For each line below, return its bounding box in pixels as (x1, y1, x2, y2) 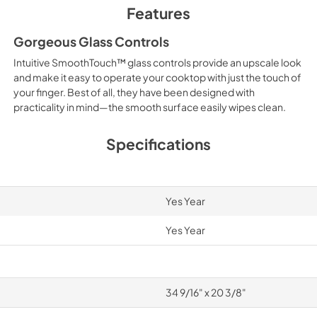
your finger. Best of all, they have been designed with (13, 85, 255, 98)
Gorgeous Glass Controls (13, 33, 169, 50)
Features (127, 3, 190, 23)
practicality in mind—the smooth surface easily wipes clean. (13, 100, 286, 113)
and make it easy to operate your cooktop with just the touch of (13, 70, 301, 83)
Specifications (106, 134, 211, 154)
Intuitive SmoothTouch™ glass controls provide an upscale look (13, 55, 301, 69)
